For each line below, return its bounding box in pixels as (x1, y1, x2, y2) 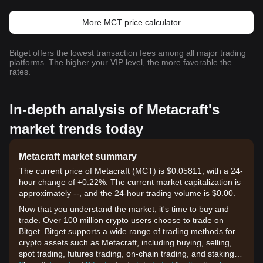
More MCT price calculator (82, 18, 181, 27)
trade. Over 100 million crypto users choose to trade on (19, 215, 224, 225)
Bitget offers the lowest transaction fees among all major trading (9, 48, 246, 58)
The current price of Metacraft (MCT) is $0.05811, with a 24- (19, 166, 243, 176)
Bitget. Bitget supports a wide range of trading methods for (19, 227, 235, 236)
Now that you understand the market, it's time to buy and (19, 204, 229, 214)
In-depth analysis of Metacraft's (9, 102, 220, 117)
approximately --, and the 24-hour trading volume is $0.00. (19, 188, 235, 198)
